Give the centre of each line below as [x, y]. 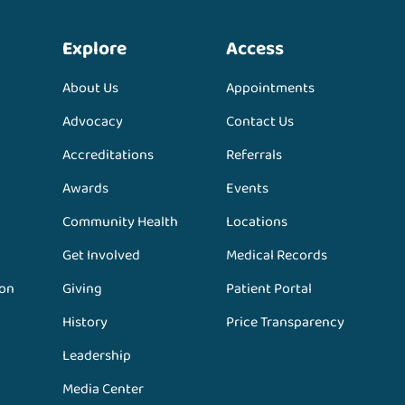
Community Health [121, 222]
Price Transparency [285, 323]
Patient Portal [268, 289]
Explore [95, 49]
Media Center [104, 390]
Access [254, 49]
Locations [256, 222]
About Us [91, 89]
